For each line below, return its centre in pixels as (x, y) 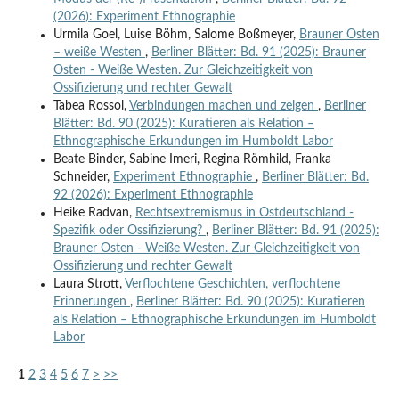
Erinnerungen (91, 301)
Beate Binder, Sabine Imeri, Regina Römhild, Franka (192, 159)
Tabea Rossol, (91, 106)
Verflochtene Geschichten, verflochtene (232, 284)
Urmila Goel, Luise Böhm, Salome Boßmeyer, (176, 34)
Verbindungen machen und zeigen (223, 106)
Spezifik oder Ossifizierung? (129, 230)
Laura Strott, (89, 284)
